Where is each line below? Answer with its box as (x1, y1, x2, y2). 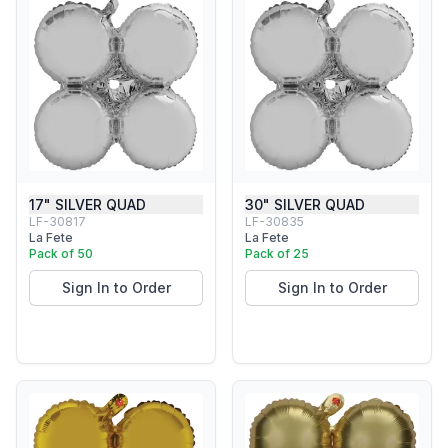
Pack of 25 (245, 246, 309, 261)
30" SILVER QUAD (245, 196, 365, 213)
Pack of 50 (29, 246, 93, 261)
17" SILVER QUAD (29, 196, 146, 213)
